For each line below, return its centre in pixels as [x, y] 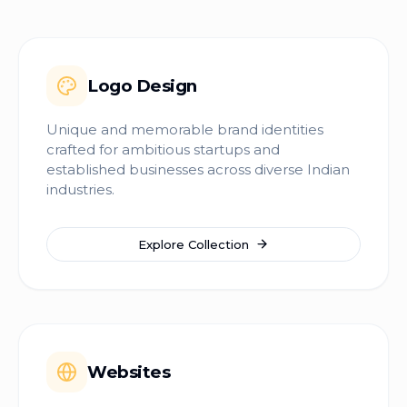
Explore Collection [193, 244]
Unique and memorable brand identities [185, 129]
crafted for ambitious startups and [163, 149]
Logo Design [142, 85]
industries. [80, 189]
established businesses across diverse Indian [198, 169]
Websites [129, 372]
